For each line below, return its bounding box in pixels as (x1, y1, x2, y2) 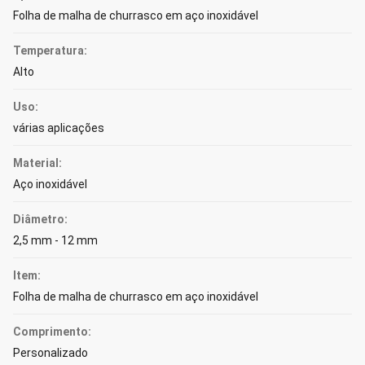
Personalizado (13, 346, 88, 359)
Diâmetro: (13, 213, 68, 226)
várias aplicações (13, 121, 104, 134)
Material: (13, 156, 62, 169)
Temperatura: (13, 44, 87, 57)
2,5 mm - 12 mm (13, 234, 98, 247)
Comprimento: (13, 325, 91, 338)
